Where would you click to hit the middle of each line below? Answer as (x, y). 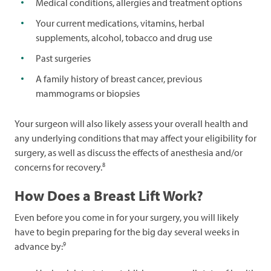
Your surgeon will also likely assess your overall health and (131, 124)
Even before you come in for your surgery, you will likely (127, 217)
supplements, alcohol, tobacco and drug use (124, 38)
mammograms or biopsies (88, 93)
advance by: (39, 247)
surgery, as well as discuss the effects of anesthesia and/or (129, 153)
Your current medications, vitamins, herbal (120, 23)
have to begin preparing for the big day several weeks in (127, 232)
